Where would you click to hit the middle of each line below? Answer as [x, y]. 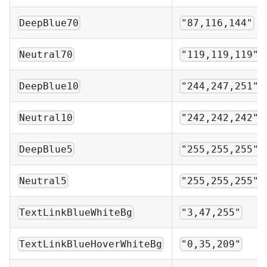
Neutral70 [46, 54]
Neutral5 [43, 181]
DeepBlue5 [46, 149]
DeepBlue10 [49, 86]
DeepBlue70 [49, 23]
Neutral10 [46, 117]
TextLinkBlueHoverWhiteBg [91, 244]
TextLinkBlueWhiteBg [76, 212]
